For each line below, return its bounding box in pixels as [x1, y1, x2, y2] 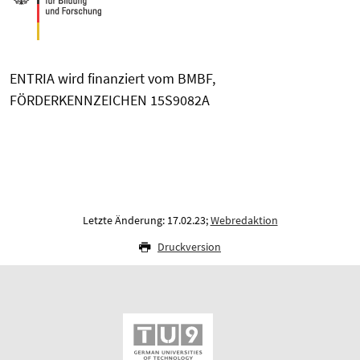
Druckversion [157, 239, 221, 254]
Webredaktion [210, 212, 278, 227]
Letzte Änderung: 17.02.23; [82, 212, 211, 227]
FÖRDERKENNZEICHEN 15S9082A [10, 90, 210, 109]
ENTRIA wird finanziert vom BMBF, [10, 68, 215, 88]
